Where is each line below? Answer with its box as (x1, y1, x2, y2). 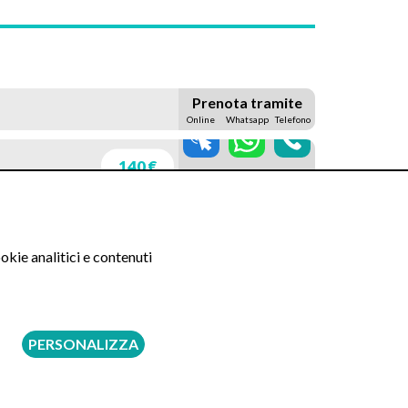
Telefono (274, 114, 311, 126)
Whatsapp (225, 114, 269, 126)
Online (187, 114, 216, 126)
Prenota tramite (191, 94, 302, 112)
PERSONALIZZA (28, 334, 139, 352)
